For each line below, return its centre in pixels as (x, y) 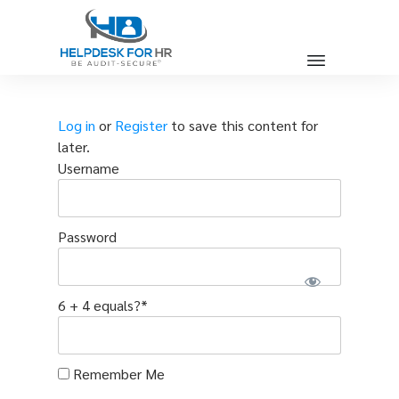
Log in (76, 126)
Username (88, 168)
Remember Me (117, 374)
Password (87, 237)
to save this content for (242, 126)
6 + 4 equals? (99, 305)
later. (73, 147)
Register (141, 126)
